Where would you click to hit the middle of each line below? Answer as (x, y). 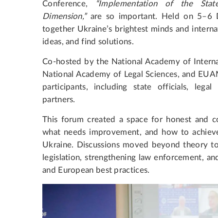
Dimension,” (64, 16)
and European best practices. (96, 170)
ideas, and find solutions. (88, 41)
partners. (59, 99)
